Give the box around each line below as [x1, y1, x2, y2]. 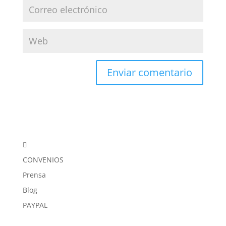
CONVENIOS [22, 154, 64, 164]
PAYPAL [22, 200, 47, 210]
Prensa [22, 169, 46, 180]
